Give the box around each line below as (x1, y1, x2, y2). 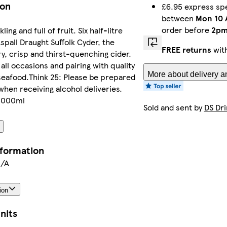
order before (161, 24, 211, 36)
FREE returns (161, 44, 211, 56)
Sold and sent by (143, 101, 204, 113)
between (161, 12, 196, 24)
